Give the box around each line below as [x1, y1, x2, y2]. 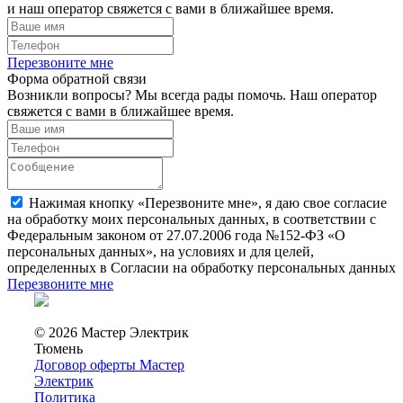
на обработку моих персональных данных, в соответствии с [7, 210, 376, 227]
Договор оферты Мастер [34, 356, 184, 372]
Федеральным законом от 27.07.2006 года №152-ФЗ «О [7, 227, 345, 243]
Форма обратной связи [7, 70, 147, 86]
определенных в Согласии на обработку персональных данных [7, 259, 396, 275]
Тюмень [34, 340, 83, 356]
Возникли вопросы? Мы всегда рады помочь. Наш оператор [7, 86, 377, 103]
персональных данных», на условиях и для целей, [7, 243, 314, 259]
